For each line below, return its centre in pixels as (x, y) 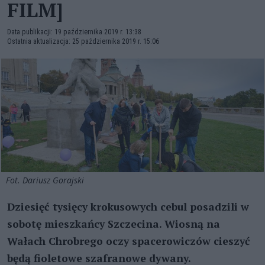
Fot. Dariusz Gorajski (46, 180)
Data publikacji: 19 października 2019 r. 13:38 (74, 32)
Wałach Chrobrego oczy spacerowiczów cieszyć (129, 241)
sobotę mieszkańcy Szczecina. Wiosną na (114, 224)
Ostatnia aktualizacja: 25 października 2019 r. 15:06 (83, 41)
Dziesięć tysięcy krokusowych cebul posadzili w (128, 206)
